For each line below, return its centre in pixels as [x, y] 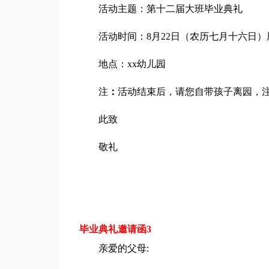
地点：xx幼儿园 [132, 64]
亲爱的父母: [123, 248]
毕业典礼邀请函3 [115, 229]
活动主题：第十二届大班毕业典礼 [170, 9]
